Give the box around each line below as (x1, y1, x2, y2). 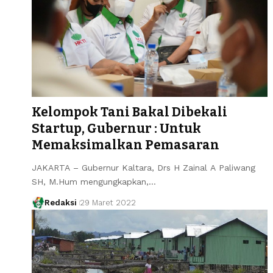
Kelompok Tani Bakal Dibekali (32, 104, 227, 120)
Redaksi (44, 197, 77, 207)
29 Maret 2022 (79, 197, 136, 207)
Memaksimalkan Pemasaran (32, 136, 219, 153)
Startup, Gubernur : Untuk (32, 120, 201, 136)
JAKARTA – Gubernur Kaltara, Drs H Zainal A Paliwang (32, 162, 255, 172)
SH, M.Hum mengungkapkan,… (32, 176, 156, 186)
